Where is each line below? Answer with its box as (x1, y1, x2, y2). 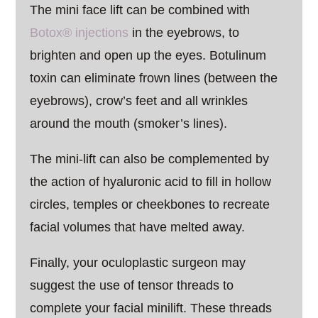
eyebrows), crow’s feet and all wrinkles (30, 94, 248, 108)
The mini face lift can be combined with (30, 3, 251, 17)
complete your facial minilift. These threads (30, 301, 273, 315)
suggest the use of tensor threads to (30, 278, 234, 292)
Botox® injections (30, 26, 129, 40)
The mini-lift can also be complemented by (30, 152, 270, 166)
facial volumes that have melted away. (30, 220, 246, 234)
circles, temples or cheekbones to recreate (30, 197, 270, 212)
